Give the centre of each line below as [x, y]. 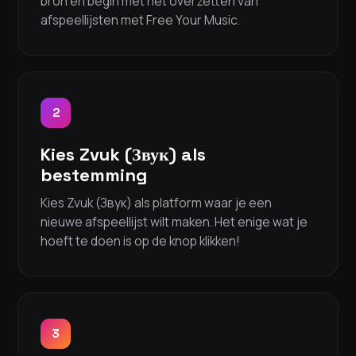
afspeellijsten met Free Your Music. [140, 20]
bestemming [94, 175]
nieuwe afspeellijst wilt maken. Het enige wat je [174, 222]
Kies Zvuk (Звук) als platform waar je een [156, 203]
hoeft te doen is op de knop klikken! [140, 241]
